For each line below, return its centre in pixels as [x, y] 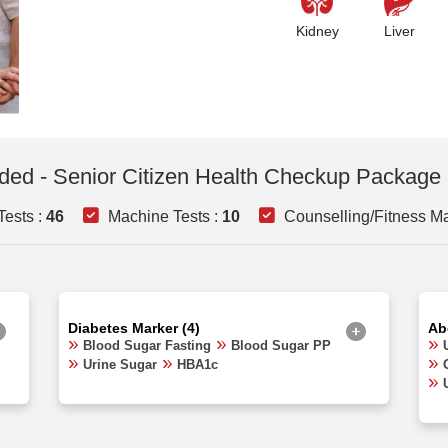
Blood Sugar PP [281, 345]
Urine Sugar [120, 364]
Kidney [317, 31]
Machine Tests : [162, 216]
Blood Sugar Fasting [147, 345]
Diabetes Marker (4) [134, 327]
